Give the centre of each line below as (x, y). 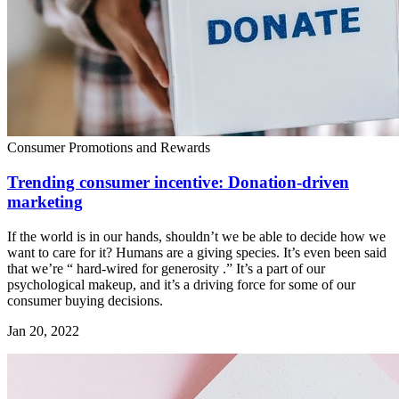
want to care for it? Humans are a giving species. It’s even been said (197, 252)
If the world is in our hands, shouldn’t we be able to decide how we (196, 236)
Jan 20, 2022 (43, 330)
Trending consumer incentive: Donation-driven (178, 182)
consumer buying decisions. (85, 300)
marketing (45, 201)
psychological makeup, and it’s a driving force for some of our (181, 284)
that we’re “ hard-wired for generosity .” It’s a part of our (166, 268)
